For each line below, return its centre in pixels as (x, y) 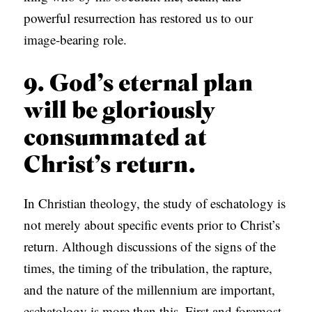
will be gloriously (120, 112)
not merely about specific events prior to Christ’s (152, 225)
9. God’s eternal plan (139, 85)
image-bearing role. (76, 40)
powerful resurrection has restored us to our (139, 18)
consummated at (116, 139)
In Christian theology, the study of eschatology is (155, 203)
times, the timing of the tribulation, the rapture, (148, 268)
